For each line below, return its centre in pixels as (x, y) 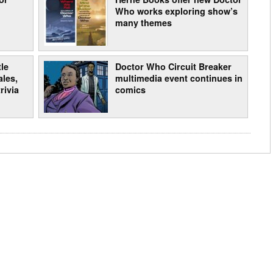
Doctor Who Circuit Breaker (173, 67)
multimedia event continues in (179, 78)
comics (130, 90)
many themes (143, 23)
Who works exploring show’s (176, 11)
